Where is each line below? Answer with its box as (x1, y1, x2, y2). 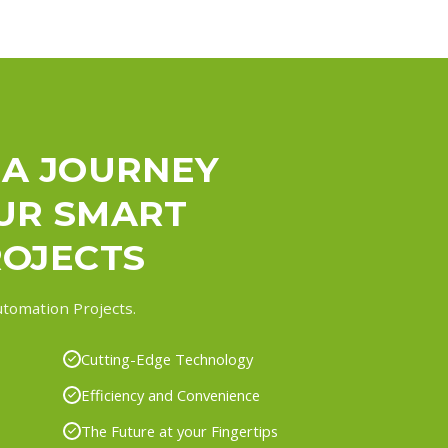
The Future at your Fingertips (80, 420, 278, 441)
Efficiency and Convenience (80, 384, 260, 405)
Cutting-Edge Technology (80, 348, 253, 369)
